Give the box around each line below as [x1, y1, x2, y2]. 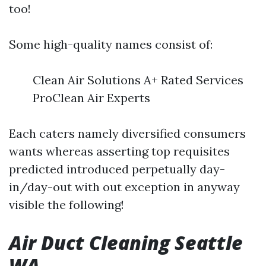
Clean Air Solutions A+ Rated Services [33, 72, 243, 87]
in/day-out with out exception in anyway [9, 179, 240, 194]
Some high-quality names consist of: [9, 37, 213, 52]
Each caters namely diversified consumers [9, 126, 246, 141]
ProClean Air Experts [33, 90, 150, 105]
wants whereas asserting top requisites [9, 144, 230, 159]
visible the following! [9, 197, 124, 212]
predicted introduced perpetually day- [9, 161, 225, 176]
